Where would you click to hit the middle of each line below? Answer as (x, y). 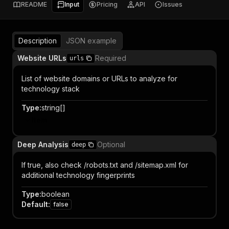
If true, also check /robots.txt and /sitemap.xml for (105, 165)
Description (38, 41)
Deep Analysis (43, 144)
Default (35, 204)
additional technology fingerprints (78, 175)
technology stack (51, 89)
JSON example (91, 41)
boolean (55, 194)
